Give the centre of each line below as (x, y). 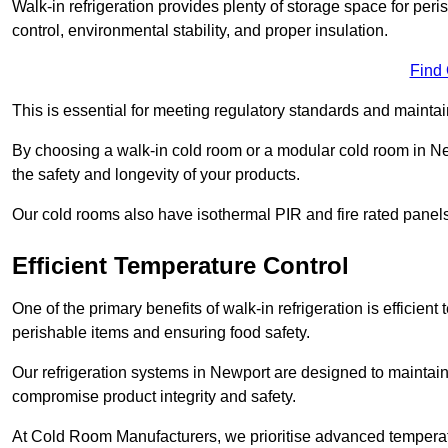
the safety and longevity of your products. (156, 175)
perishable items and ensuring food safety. (161, 333)
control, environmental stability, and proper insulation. (200, 31)
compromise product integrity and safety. (154, 397)
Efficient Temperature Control (180, 266)
